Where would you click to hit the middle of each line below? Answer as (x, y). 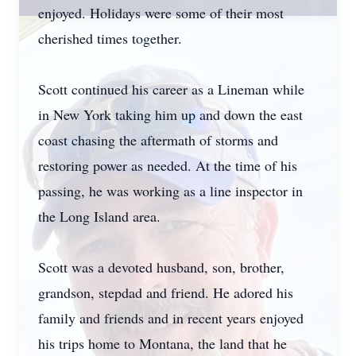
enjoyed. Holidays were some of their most (161, 13)
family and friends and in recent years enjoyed (171, 318)
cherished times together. (110, 38)
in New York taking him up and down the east (170, 114)
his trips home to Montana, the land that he (163, 343)
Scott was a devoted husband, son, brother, (161, 267)
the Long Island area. (99, 216)
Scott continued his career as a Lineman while (171, 89)
